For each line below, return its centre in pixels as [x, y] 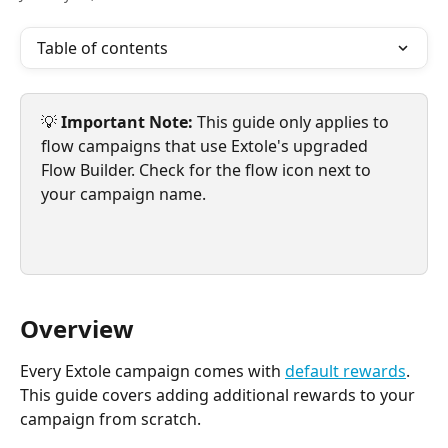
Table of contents [102, 48]
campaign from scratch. [110, 418]
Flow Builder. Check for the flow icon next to [208, 170]
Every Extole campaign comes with [152, 370]
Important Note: [129, 122]
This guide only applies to [295, 122]
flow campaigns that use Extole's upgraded [206, 146]
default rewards [345, 370]
